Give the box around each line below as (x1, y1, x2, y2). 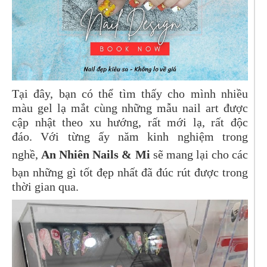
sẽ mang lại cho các (150, 148, 249, 162)
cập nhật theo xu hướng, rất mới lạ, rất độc (12, 116, 248, 129)
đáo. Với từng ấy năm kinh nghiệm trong (12, 130, 248, 144)
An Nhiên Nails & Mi (41, 148, 150, 162)
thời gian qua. (12, 180, 79, 194)
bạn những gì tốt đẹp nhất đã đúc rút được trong (12, 166, 248, 179)
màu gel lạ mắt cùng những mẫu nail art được (12, 101, 248, 115)
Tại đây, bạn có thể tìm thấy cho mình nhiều (12, 87, 248, 101)
